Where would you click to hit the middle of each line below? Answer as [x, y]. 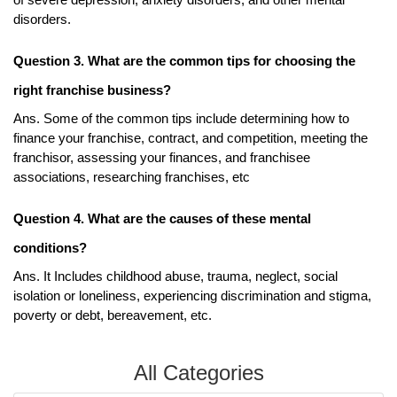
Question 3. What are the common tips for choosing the [184, 62]
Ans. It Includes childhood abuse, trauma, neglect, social [175, 277]
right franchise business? [92, 91]
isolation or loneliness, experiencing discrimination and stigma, [192, 296]
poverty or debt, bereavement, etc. [114, 316]
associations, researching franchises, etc [132, 178]
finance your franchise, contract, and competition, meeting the [191, 139]
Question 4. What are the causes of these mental [162, 219]
